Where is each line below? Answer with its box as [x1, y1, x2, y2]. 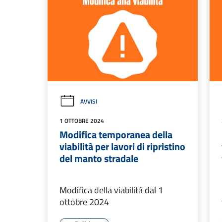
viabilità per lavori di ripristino [59, 139, 185, 155]
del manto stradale [59, 151, 138, 166]
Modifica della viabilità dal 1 [59, 183, 163, 197]
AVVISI [80, 97, 97, 107]
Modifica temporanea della [59, 127, 172, 143]
